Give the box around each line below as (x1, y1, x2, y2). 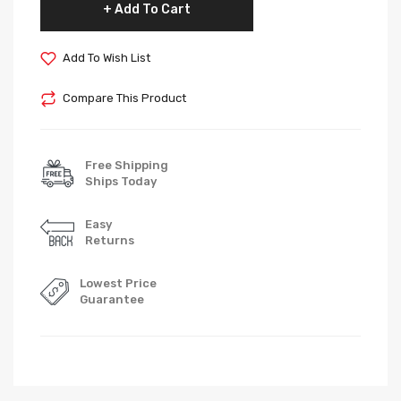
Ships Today (85, 175, 157, 188)
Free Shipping (85, 158, 168, 172)
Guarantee (80, 293, 144, 306)
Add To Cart (115, 2, 191, 17)
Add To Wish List (63, 51, 150, 64)
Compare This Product (63, 91, 186, 105)
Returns (85, 234, 134, 247)
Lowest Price (80, 277, 157, 290)
